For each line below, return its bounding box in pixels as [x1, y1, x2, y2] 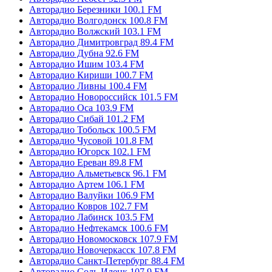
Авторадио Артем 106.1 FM [29, 178, 144, 189]
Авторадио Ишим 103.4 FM [29, 58, 144, 69]
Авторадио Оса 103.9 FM [29, 102, 134, 113]
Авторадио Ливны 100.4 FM [29, 80, 147, 91]
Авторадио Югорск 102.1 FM [29, 146, 151, 157]
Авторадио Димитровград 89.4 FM [29, 36, 174, 47]
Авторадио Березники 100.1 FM [29, 4, 161, 15]
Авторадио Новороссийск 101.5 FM [29, 91, 178, 102]
